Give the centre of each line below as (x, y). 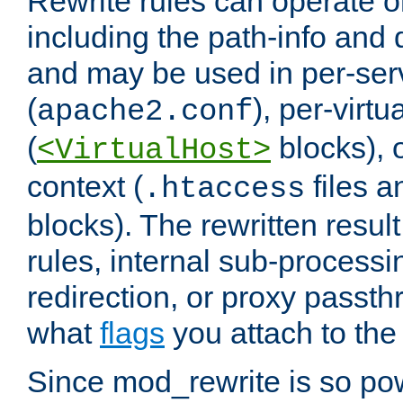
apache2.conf (145, 112)
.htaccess (224, 189)
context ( (85, 187)
